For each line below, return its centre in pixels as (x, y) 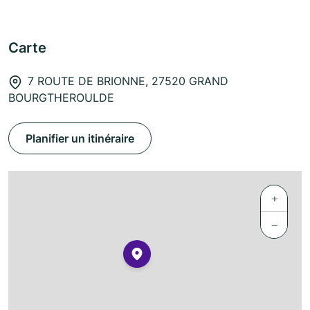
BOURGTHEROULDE (61, 98)
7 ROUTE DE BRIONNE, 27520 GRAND (128, 81)
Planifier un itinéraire (80, 139)
